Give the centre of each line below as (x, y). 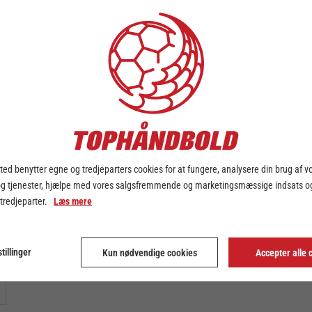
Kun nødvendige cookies (149, 252)
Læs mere (73, 201)
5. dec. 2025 (73, 36)
